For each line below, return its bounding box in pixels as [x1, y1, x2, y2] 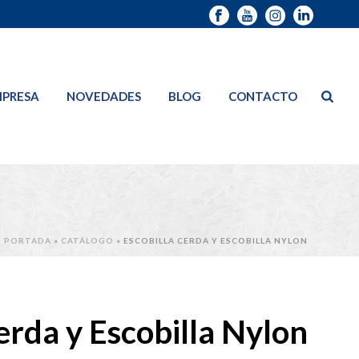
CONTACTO [228, 89, 298, 103]
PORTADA [4, 236, 51, 245]
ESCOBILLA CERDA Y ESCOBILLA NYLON [123, 236, 308, 245]
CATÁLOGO [61, 236, 114, 245]
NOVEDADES [67, 89, 142, 103]
